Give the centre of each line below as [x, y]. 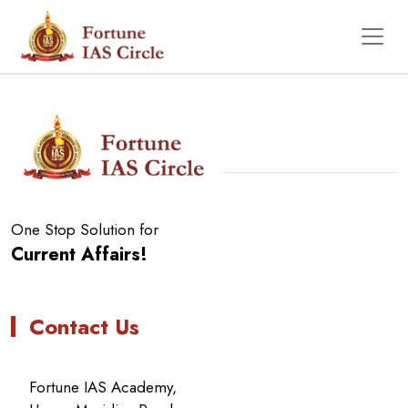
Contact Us [84, 326]
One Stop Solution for [85, 229]
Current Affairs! [79, 255]
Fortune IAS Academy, [103, 387]
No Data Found [204, 56]
